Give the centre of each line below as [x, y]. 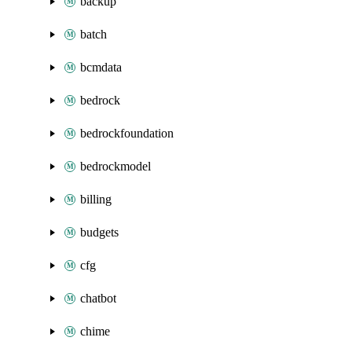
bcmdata [101, 67]
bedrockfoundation [127, 133]
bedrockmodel [115, 166]
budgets [99, 232]
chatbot [98, 298]
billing [96, 199]
